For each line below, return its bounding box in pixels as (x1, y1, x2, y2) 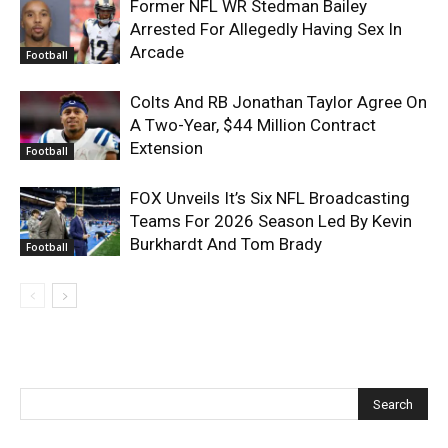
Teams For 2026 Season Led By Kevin (130, 210, 412, 231)
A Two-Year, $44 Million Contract (130, 114, 376, 135)
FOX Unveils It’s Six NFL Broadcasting (130, 187, 410, 208)
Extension (130, 137, 203, 158)
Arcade (130, 41, 184, 62)
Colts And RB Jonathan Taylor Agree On (130, 91, 427, 112)
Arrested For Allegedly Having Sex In (130, 18, 402, 39)
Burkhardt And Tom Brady (130, 233, 322, 254)
